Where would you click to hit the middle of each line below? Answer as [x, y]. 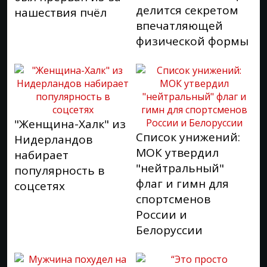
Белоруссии [169, 230]
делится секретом [187, 10]
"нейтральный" [180, 168]
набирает [41, 155]
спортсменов [173, 199]
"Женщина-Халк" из [70, 124]
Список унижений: [188, 137]
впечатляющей [179, 26]
